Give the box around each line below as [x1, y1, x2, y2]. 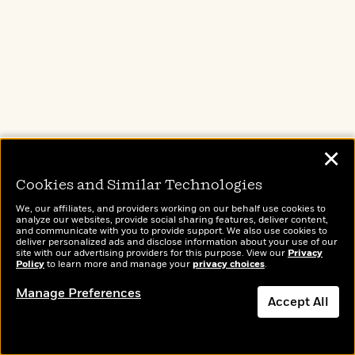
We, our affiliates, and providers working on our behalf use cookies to [16, 202, 326, 216]
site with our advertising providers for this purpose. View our [16, 246, 288, 260]
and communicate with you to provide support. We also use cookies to [16, 224, 327, 238]
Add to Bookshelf [133, 313, 246, 333]
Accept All [268, 293, 329, 311]
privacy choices [193, 258, 265, 271]
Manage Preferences [16, 284, 141, 302]
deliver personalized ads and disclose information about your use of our [16, 235, 338, 249]
